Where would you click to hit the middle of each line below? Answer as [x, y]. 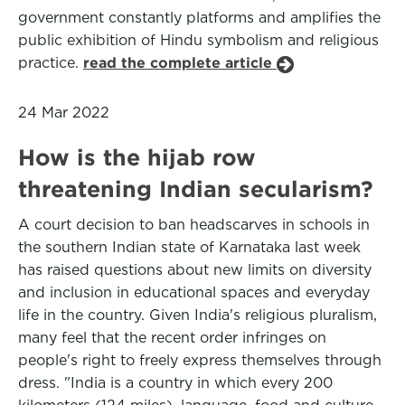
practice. [51, 63]
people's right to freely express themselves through [200, 360]
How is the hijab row [137, 157]
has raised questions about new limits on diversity [195, 270]
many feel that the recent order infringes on [172, 338]
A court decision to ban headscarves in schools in [194, 225]
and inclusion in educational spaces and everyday [194, 292]
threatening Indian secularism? [196, 189]
